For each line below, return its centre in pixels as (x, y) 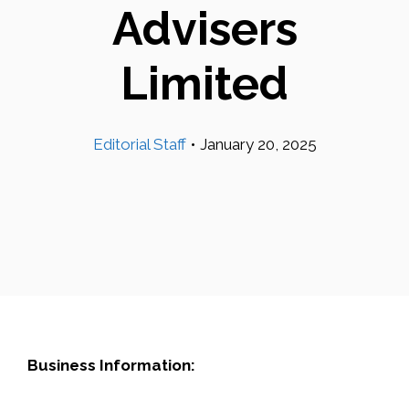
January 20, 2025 (258, 144)
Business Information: (111, 365)
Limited (204, 84)
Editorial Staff (139, 144)
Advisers (204, 29)
